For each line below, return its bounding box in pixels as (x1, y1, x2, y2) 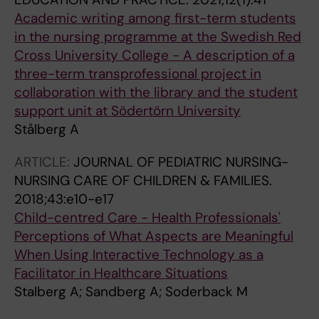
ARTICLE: (14, 153, 73, 171)
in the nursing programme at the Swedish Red (14, 28, 301, 46)
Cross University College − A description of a (14, 46, 295, 64)
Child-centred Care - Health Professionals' (14, 209, 281, 226)
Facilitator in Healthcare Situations (14, 264, 228, 282)
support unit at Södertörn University (14, 102, 241, 120)
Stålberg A (14, 120, 79, 138)
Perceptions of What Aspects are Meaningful (14, 227, 293, 245)
